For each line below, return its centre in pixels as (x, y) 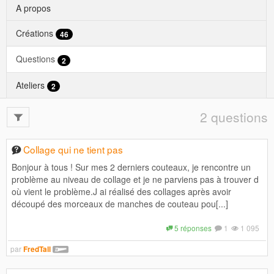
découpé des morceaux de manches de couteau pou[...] (120, 203)
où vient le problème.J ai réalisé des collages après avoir (121, 191)
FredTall (37, 249)
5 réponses (192, 228)
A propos (33, 8)
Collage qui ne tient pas (73, 149)
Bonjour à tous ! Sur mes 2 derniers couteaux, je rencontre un (131, 167)
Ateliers (31, 85)
